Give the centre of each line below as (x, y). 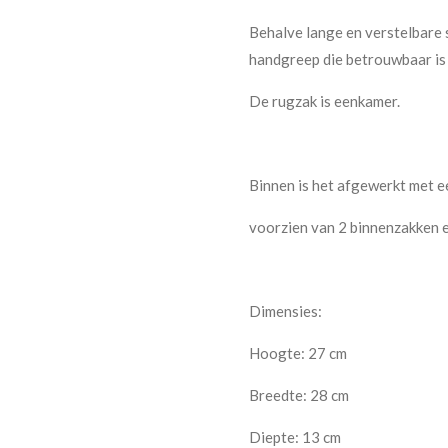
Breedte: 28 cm (299, 394)
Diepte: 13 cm (295, 436)
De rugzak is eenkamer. (324, 100)
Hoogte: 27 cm (298, 352)
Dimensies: (285, 310)
